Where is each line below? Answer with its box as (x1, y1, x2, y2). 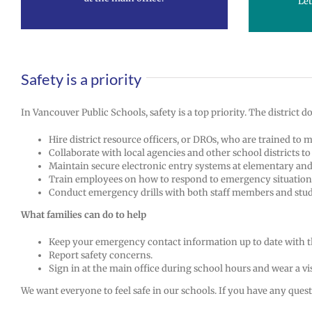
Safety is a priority (21, 70, 141, 88)
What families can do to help (21, 209, 146, 221)
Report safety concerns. (49, 249, 153, 261)
